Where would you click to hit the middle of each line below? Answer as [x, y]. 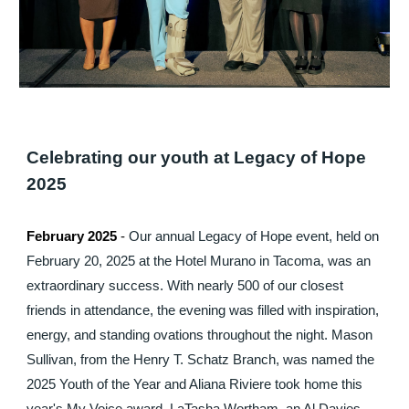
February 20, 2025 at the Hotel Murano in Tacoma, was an [199, 262]
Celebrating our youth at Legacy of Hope [197, 158]
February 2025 [72, 237]
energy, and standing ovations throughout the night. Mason [200, 336]
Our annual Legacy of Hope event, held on [254, 237]
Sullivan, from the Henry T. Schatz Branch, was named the [201, 360]
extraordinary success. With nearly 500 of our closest [185, 286]
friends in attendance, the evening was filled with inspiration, [203, 311]
